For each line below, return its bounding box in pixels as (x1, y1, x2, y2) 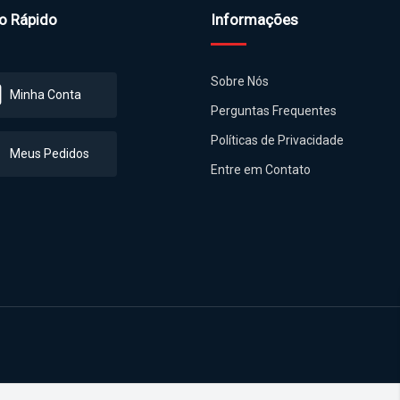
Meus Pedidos (10, 146, 89, 161)
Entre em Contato (211, 162, 311, 177)
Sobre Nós (211, 73, 269, 88)
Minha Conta (10, 87, 81, 102)
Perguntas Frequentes (211, 103, 337, 118)
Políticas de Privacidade (211, 132, 344, 147)
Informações (211, 10, 298, 29)
